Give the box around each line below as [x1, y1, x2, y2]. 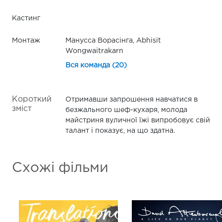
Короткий [12, 95, 52, 103]
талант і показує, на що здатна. [65, 127, 175, 134]
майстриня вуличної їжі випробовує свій [65, 117, 210, 123]
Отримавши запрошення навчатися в [65, 96, 198, 103]
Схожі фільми [12, 162, 109, 174]
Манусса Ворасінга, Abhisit [65, 37, 161, 44]
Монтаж [12, 37, 40, 44]
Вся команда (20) [65, 62, 127, 68]
